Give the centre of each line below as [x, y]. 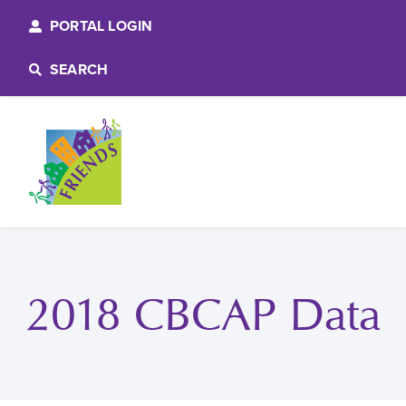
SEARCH [79, 70]
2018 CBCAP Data [203, 314]
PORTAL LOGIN [101, 26]
